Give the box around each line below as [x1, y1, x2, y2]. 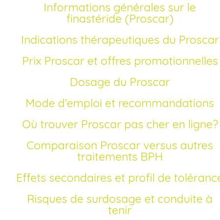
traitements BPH [77, 149, 163, 164]
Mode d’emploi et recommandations [35, 95, 214, 110]
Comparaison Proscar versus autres [27, 137, 34, 152]
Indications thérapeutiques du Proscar [24, 32, 219, 47]
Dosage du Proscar [78, 74, 170, 89]
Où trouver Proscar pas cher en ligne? [30, 116, 218, 131]
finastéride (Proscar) [66, 11, 174, 26]
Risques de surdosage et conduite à [27, 191, 34, 206]
